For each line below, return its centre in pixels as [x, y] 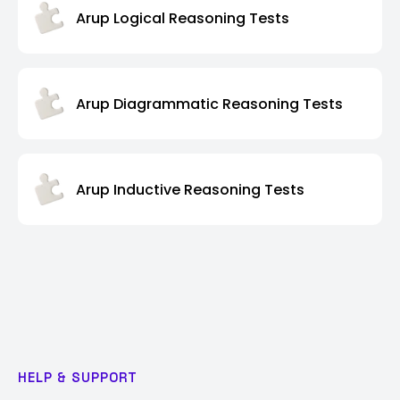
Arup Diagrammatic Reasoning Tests [209, 104]
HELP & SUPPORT [78, 378]
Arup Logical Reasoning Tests [183, 18]
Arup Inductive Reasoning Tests [190, 189]
